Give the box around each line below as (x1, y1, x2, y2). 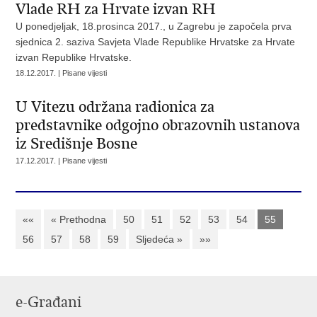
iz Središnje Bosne (16, 134, 138, 153)
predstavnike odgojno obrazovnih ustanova (16, 116, 301, 134)
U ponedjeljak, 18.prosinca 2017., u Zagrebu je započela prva (16, 21, 292, 32)
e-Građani (16, 293, 82, 311)
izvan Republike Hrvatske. (16, 52, 135, 63)
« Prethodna (51, 214, 107, 225)
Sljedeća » (136, 234, 183, 245)
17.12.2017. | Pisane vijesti (16, 156, 108, 165)
